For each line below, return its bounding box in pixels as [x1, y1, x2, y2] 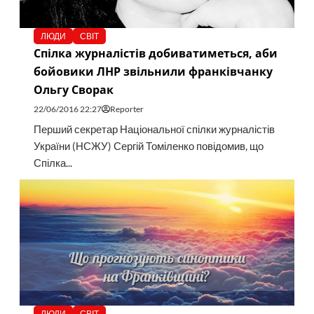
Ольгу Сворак [33, 82, 114, 98]
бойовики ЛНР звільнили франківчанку [33, 64, 273, 80]
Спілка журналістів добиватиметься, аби [33, 46, 278, 62]
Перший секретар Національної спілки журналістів [33, 123, 275, 136]
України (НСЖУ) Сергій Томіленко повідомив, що [33, 140, 264, 153]
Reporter [109, 104, 144, 115]
